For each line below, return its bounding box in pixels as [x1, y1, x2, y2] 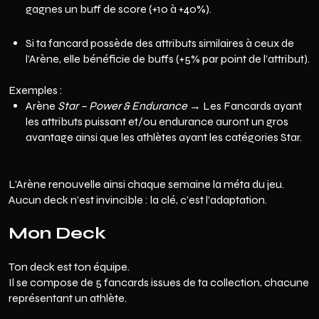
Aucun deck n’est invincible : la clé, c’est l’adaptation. [9, 193, 267, 206]
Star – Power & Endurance [58, 99, 187, 113]
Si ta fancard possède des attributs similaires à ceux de [26, 36, 294, 50]
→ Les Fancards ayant [187, 99, 302, 113]
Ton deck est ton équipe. [9, 260, 130, 273]
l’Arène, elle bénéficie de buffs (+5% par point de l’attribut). [26, 52, 310, 66]
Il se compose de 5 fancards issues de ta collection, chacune [9, 276, 309, 289]
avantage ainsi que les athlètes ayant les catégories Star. [26, 130, 302, 144]
